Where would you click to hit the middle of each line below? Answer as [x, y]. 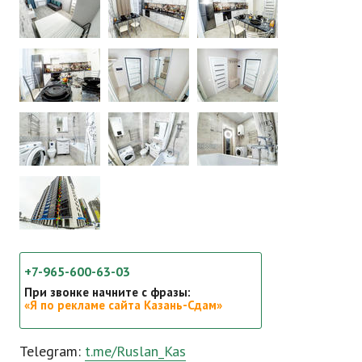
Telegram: [52, 351]
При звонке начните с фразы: [107, 292]
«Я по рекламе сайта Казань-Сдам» [123, 305]
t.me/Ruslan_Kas [135, 351]
